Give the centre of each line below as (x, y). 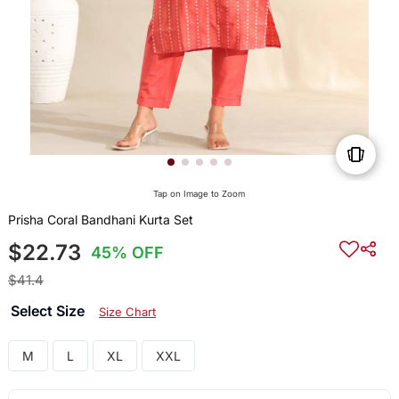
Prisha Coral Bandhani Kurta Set (100, 220)
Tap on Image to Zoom (199, 194)
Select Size (49, 311)
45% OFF (128, 253)
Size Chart (127, 312)
